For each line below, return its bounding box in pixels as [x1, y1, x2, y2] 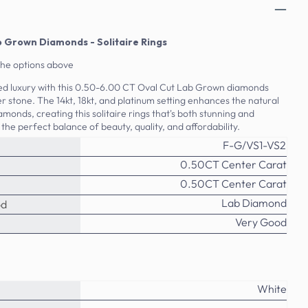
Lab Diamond [221, 195, 287, 210]
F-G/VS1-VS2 [223, 137, 287, 152]
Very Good [235, 214, 287, 229]
